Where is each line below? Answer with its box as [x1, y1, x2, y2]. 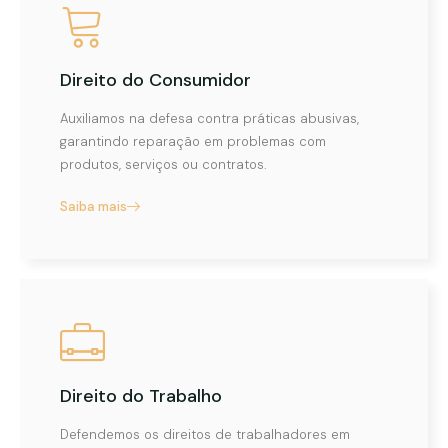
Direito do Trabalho [60, 383, 222, 408]
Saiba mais [60, 197, 127, 215]
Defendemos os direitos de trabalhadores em [60, 425, 350, 443]
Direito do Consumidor [60, 67, 251, 92]
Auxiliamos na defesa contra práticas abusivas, [60, 109, 359, 127]
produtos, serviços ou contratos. [60, 155, 266, 173]
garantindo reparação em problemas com [60, 132, 326, 150]
